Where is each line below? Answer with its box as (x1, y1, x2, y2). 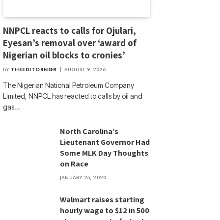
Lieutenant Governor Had (60, 137, 150, 147)
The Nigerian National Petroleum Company (3, 81, 134, 89)
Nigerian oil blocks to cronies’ (3, 49, 125, 61)
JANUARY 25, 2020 (60, 173, 107, 181)
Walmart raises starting (60, 194, 144, 205)
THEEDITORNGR (10, 65, 57, 73)
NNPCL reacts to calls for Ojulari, (3, 24, 136, 36)
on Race (60, 158, 88, 169)
